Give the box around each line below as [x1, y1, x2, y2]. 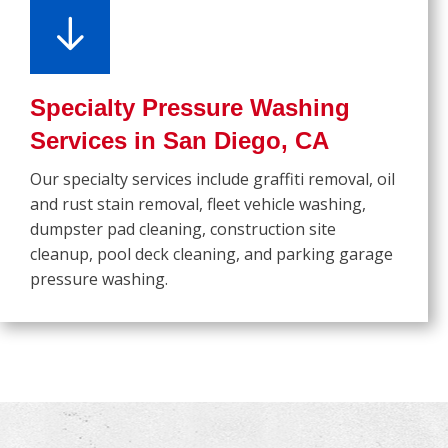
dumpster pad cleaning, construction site [30, 218, 336, 241]
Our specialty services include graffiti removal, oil [30, 168, 395, 191]
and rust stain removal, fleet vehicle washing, [30, 193, 366, 216]
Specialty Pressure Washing [30, 94, 350, 122]
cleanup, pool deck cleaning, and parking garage [30, 243, 393, 266]
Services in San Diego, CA [30, 127, 329, 155]
